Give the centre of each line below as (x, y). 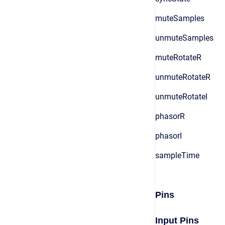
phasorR (170, 116)
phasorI (168, 136)
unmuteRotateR (183, 77)
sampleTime (177, 155)
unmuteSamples (184, 38)
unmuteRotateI (181, 97)
